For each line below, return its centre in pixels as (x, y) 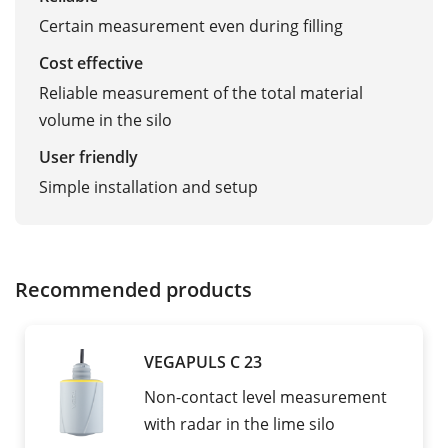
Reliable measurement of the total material (201, 93)
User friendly (88, 157)
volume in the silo (105, 120)
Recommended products (133, 289)
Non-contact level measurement (265, 397)
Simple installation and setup (148, 187)
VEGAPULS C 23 (203, 362)
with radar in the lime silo (239, 424)
